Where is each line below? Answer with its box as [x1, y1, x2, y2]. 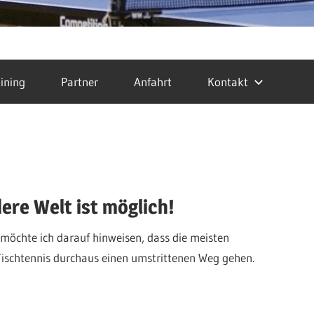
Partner [61, 74, 98, 89]
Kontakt [207, 74, 248, 89]
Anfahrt [134, 74, 172, 89]
